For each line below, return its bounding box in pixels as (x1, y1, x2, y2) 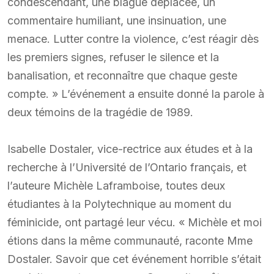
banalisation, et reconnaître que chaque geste (7, 68, 237, 82)
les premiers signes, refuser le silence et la (7, 50, 219, 64)
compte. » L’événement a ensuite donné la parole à (7, 87, 264, 100)
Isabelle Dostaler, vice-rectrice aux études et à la (7, 142, 253, 155)
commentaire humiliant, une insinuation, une (7, 13, 226, 27)
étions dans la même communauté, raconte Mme (7, 234, 253, 247)
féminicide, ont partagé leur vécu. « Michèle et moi (7, 215, 262, 229)
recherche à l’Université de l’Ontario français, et (7, 160, 246, 174)
